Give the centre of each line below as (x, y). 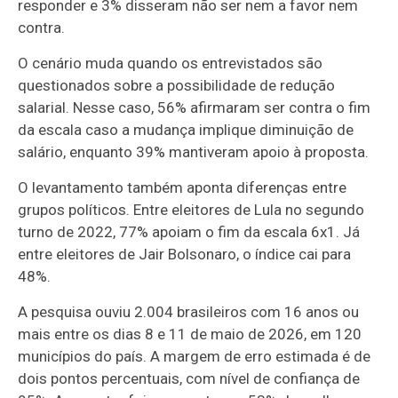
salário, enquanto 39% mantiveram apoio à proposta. (194, 152)
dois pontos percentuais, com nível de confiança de (189, 379)
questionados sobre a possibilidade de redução (177, 86)
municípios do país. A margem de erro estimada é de (195, 357)
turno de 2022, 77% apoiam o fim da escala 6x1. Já (189, 232)
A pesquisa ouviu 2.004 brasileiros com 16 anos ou (189, 312)
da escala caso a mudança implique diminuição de (186, 130)
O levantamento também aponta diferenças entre (183, 188)
